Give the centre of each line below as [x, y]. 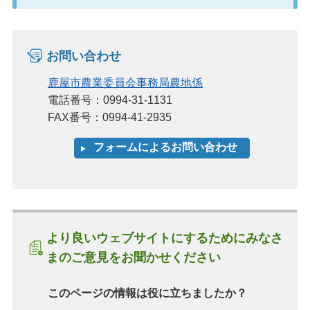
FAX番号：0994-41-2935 [109, 117]
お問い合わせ [83, 56]
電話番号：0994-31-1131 [110, 100]
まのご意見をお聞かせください [133, 258]
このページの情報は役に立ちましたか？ [147, 293]
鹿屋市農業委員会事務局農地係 [125, 82]
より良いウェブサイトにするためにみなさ [164, 238]
